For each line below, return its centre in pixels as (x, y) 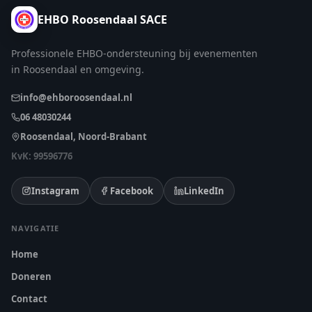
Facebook (132, 191)
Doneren (31, 276)
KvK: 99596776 (42, 156)
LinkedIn (204, 191)
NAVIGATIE (35, 228)
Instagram (55, 191)
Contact (29, 299)
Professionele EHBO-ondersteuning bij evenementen (134, 53)
